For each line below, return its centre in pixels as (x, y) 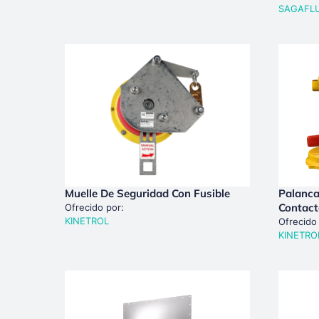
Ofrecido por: (94, 207)
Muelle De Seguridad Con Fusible (147, 193)
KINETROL (87, 220)
